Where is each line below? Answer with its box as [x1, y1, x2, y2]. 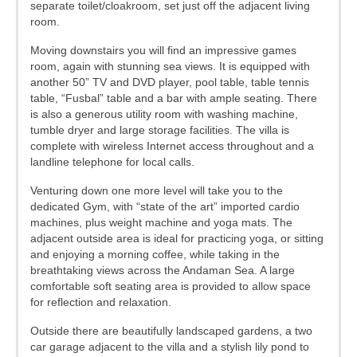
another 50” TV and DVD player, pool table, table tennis [30, 75, 309, 88]
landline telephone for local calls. [30, 155, 194, 168]
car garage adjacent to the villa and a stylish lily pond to [30, 339, 309, 353]
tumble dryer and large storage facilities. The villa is [30, 123, 289, 136]
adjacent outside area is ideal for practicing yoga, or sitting [30, 231, 324, 245]
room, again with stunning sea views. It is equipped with [30, 59, 310, 73]
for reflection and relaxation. [30, 295, 171, 308]
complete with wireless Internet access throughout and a [30, 139, 314, 152]
